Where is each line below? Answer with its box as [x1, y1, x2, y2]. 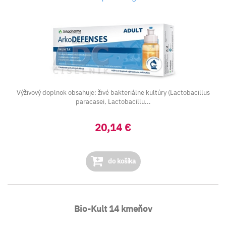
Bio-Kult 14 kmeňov [74, 203, 152, 214]
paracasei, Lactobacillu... [75, 97, 151, 106]
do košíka [106, 157, 136, 165]
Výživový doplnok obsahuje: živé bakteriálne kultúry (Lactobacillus [16, 88, 210, 97]
